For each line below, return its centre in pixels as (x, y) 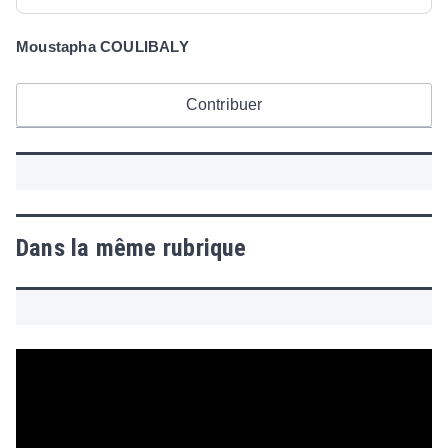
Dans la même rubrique (131, 248)
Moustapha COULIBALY (102, 46)
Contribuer (224, 104)
